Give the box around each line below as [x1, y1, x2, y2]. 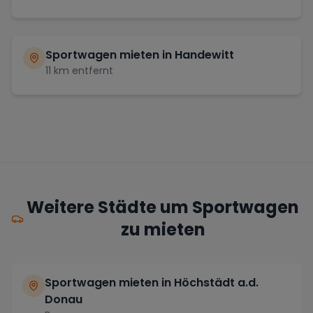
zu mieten [120, 218, 205, 241]
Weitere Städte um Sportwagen [27, 196, 300, 219]
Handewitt [175, 47, 234, 63]
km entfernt [51, 64, 113, 78]
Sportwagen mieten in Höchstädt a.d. [45, 275, 259, 291]
